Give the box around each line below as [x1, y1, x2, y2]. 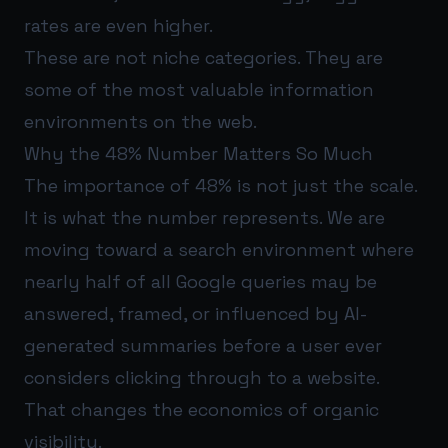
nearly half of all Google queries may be [24, 270, 377, 294]
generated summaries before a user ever [24, 334, 382, 358]
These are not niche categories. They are [24, 46, 383, 70]
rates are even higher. [24, 14, 213, 38]
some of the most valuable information [24, 78, 374, 102]
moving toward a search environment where [24, 238, 414, 262]
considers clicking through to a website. [24, 366, 380, 390]
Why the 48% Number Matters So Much [24, 142, 373, 166]
